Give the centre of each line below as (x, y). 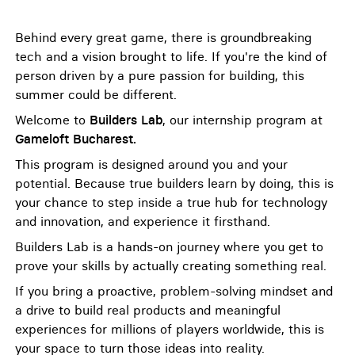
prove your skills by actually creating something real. (171, 265)
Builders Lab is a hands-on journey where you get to (169, 246)
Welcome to (52, 120)
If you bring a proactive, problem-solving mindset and (174, 291)
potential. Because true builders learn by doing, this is (174, 183)
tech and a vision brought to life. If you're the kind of (171, 56)
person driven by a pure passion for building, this (160, 75)
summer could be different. (96, 94)
